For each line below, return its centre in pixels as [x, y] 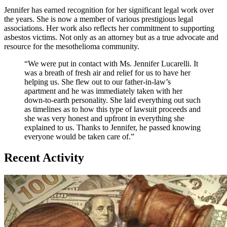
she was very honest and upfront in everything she [104, 118]
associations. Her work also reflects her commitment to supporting [109, 28]
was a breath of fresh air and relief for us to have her [107, 72]
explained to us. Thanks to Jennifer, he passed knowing [112, 127]
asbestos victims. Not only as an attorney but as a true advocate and [111, 37]
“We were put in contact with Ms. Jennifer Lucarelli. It [111, 63]
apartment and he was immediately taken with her [103, 91]
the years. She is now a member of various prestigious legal [99, 19]
